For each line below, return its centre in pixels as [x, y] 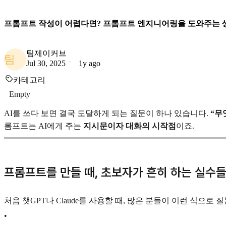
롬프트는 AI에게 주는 [44, 126]
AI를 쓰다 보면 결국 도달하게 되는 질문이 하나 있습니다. [107, 113]
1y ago [90, 63]
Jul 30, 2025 [46, 63]
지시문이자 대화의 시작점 [130, 126]
